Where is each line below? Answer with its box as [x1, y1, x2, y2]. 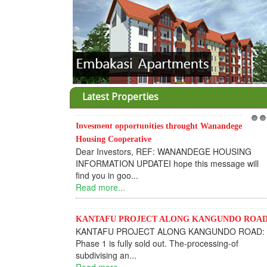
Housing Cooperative [76, 135, 151, 144]
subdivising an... [76, 249, 136, 261]
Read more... [76, 181, 125, 193]
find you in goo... [76, 169, 138, 181]
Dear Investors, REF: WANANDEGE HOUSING [76, 145, 252, 157]
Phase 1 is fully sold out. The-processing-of [76, 237, 238, 249]
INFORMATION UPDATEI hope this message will [76, 157, 259, 169]
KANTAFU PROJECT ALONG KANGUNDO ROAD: [76, 225, 265, 237]
